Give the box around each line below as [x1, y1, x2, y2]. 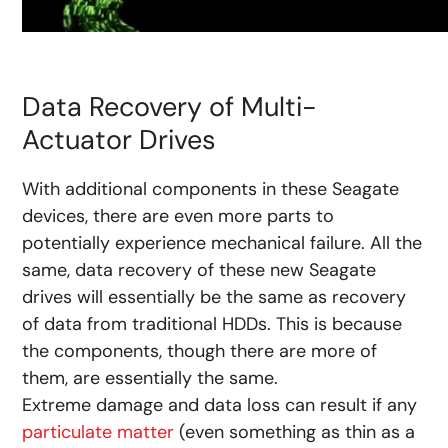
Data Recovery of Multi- [22, 88, 318, 124]
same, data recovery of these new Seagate [22, 257, 377, 282]
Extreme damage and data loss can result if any [22, 392, 418, 417]
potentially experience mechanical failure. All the [22, 230, 423, 255]
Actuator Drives [22, 121, 217, 157]
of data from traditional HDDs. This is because [22, 311, 403, 336]
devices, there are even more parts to [22, 203, 335, 228]
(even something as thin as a [174, 419, 416, 444]
